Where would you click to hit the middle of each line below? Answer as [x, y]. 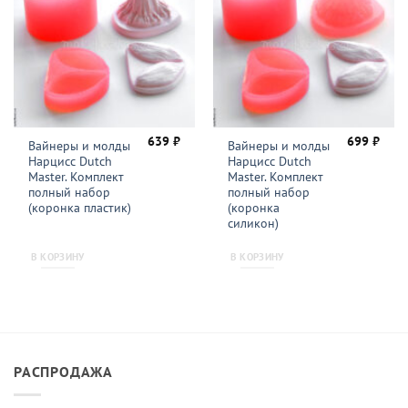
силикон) [254, 224]
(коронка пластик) [80, 208]
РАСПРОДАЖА [63, 371]
